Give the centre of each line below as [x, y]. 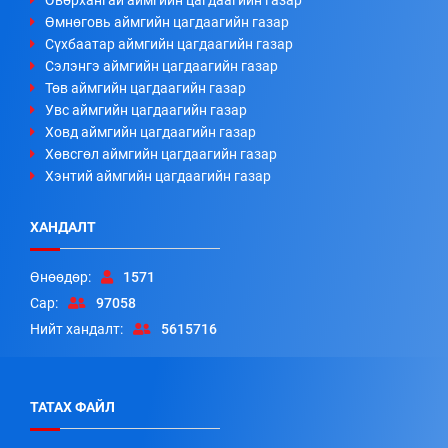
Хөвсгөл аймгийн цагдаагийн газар [161, 154]
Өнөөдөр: [60, 277]
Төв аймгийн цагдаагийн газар [145, 88]
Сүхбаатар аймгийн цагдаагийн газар [169, 44]
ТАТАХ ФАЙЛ [72, 407]
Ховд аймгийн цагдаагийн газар [150, 132]
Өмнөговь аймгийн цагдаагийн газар [167, 22]
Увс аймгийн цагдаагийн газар [146, 110]
